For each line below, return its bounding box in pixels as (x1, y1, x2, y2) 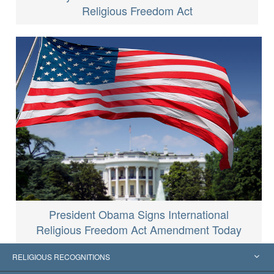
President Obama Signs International (49, 206, 229, 222)
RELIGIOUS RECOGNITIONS (12, 251, 110, 262)
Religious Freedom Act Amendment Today (36, 221, 242, 237)
